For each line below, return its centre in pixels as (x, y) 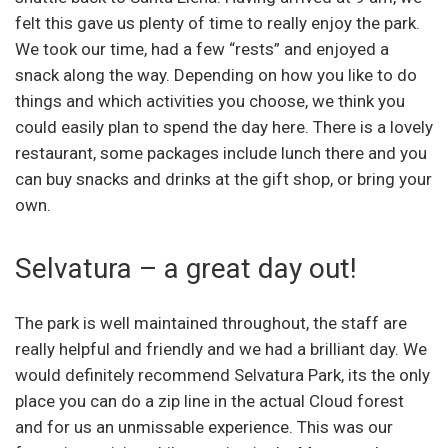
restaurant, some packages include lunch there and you (221, 152)
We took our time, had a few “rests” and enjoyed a (202, 48)
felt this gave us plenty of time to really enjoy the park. (217, 22)
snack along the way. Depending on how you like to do (216, 74)
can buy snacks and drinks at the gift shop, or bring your (223, 178)
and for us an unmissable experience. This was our (204, 426)
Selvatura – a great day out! (186, 268)
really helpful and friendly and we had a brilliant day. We (221, 348)
